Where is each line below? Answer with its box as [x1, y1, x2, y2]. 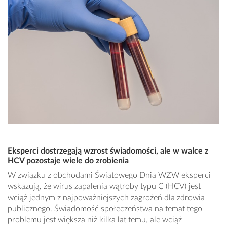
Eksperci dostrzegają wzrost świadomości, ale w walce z [8, 147, 208, 156]
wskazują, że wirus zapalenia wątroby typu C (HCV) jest [8, 182, 201, 191]
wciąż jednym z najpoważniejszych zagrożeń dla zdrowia [8, 194, 205, 202]
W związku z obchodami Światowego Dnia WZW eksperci [8, 171, 211, 180]
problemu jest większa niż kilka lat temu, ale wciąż [8, 216, 182, 224]
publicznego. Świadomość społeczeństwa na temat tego [8, 205, 202, 213]
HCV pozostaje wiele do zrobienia [8, 157, 129, 165]
